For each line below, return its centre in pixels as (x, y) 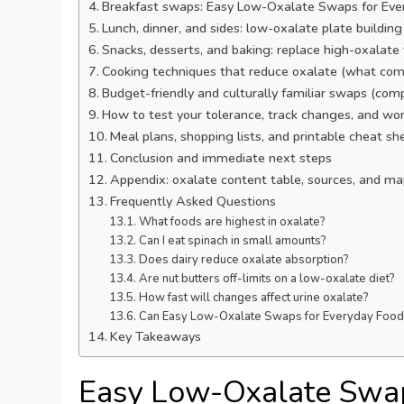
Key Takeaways (156, 337)
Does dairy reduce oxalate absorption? (243, 260)
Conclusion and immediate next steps (221, 158)
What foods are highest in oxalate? (232, 222)
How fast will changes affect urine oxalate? (253, 298)
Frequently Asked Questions (193, 202)
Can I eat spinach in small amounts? (232, 241)
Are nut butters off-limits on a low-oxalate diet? (266, 279)
